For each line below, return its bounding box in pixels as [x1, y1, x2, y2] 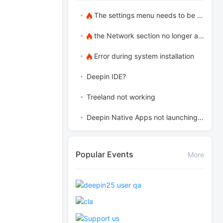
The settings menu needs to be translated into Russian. [92, 11, 198, 19]
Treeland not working [87, 93, 155, 101]
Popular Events [76, 149, 133, 159]
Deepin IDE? [87, 72, 126, 81]
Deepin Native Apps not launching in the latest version [198, 113, 204, 121]
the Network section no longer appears [92, 31, 199, 40]
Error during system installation [92, 52, 195, 60]
